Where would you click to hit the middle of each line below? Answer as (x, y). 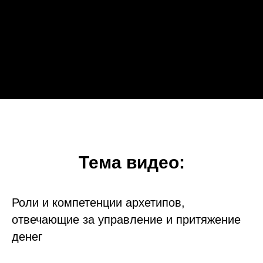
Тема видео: (131, 162)
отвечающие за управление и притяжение (126, 220)
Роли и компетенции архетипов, (98, 203)
